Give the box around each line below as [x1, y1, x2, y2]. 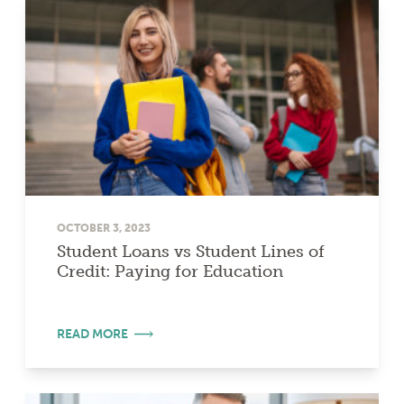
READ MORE [57, 326, 128, 342]
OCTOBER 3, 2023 [57, 220, 151, 234]
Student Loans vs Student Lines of [57, 241, 325, 262]
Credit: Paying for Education [57, 261, 283, 281]
